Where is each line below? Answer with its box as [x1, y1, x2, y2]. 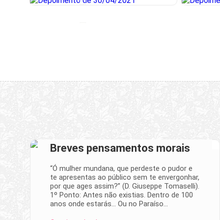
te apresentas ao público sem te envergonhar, [50, 172, 199, 182]
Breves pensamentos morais [50, 141, 190, 154]
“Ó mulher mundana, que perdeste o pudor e [50, 164, 192, 173]
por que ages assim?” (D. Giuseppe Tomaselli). [50, 181, 199, 191]
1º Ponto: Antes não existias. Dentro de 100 [50, 190, 193, 199]
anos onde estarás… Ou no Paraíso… [50, 199, 168, 208]
